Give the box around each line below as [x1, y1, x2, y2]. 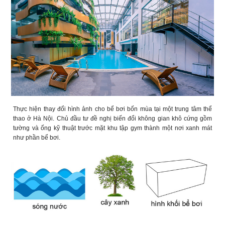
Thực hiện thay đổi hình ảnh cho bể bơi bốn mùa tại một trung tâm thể [13, 105, 212, 113]
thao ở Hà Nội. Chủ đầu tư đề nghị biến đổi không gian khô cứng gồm [13, 115, 212, 122]
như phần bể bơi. [13, 134, 60, 141]
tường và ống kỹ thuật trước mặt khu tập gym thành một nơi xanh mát [13, 124, 212, 132]
